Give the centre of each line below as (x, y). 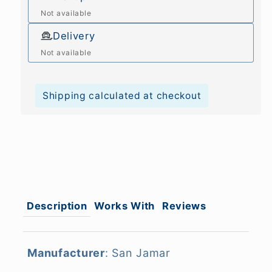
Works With (124, 206)
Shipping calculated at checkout (122, 95)
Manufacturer (66, 253)
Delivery (74, 36)
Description (57, 206)
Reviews (184, 206)
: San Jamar (138, 253)
